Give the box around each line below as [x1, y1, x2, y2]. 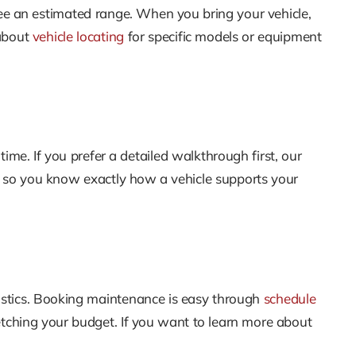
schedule [263, 289, 316, 307]
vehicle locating [32, 27, 125, 44]
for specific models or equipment [124, 27, 322, 44]
